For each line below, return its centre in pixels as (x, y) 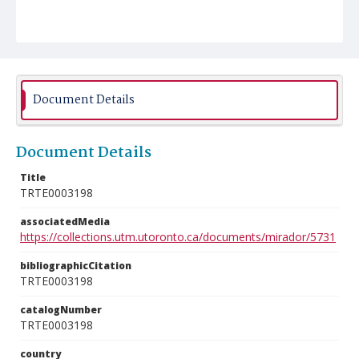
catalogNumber (61, 310)
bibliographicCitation (76, 266)
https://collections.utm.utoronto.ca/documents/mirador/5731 (178, 237)
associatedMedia (65, 222)
